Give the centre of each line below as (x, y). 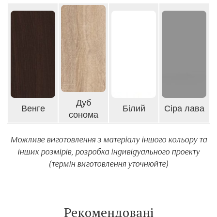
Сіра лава (184, 109)
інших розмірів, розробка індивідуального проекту (108, 152)
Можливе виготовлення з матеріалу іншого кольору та (108, 139)
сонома (83, 115)
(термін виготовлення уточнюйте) (108, 164)
